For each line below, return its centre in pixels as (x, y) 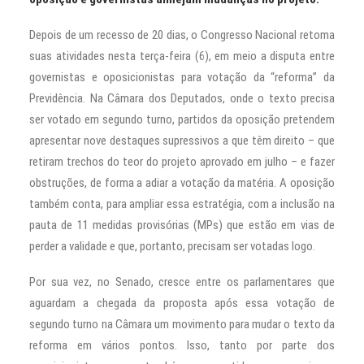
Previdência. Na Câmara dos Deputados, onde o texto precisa (182, 99)
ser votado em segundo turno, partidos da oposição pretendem (182, 120)
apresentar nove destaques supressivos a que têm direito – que (182, 141)
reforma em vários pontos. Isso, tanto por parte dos (182, 346)
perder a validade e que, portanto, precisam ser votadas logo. (172, 247)
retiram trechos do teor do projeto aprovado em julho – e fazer (182, 162)
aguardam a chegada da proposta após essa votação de (182, 303)
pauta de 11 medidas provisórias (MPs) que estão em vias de (182, 225)
